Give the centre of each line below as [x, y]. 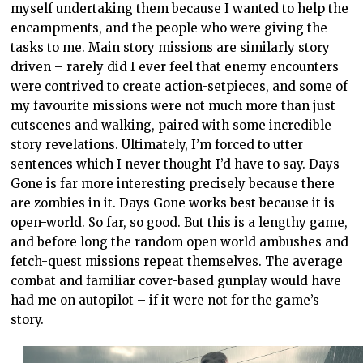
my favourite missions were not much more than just [173, 105]
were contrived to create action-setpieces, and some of [179, 86]
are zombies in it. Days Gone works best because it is [173, 203]
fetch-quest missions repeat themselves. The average [177, 261]
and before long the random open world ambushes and [180, 241]
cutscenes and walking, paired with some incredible [171, 125]
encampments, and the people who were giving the [169, 28]
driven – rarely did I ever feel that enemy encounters [175, 66]
